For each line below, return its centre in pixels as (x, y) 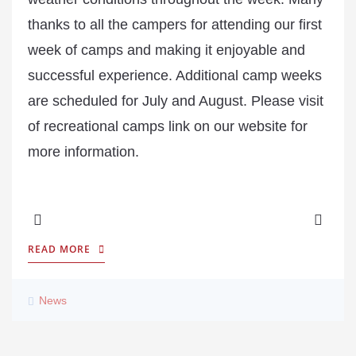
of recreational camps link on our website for (168, 126)
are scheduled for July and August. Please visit (176, 101)
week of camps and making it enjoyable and (166, 50)
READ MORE (59, 249)
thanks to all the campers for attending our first (175, 25)
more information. (83, 152)
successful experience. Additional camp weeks (175, 75)
